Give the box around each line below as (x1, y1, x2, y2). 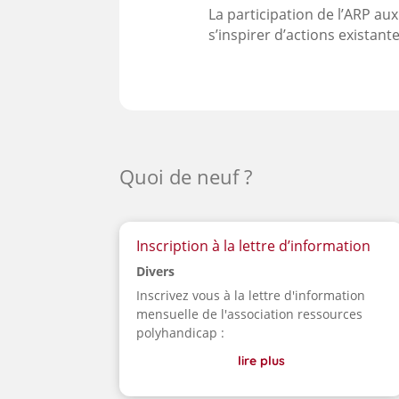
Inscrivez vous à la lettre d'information (136, 287, 366, 305)
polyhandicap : (136, 324, 229, 342)
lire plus (238, 353, 286, 370)
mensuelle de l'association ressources (136, 305, 363, 323)
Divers (136, 263, 175, 281)
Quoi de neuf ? (119, 163, 258, 191)
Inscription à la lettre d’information (136, 236, 371, 256)
